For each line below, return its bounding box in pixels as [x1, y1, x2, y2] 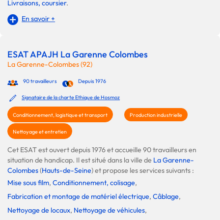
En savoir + [22, 14, 55, 23]
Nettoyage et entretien [13, 128, 67, 135]
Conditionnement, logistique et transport [13, 111, 108, 118]
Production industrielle [130, 111, 182, 118]
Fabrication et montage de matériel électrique [7, 192, 149, 201]
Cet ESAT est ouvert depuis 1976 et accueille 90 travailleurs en [7, 145, 196, 154]
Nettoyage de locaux [7, 205, 70, 215]
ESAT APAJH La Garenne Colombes [7, 48, 148, 60]
